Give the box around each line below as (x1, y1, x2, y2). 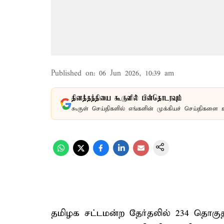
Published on (51, 69, 93, 78)
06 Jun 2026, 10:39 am (99, 69, 174, 78)
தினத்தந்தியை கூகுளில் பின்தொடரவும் (71, 94, 182, 103)
